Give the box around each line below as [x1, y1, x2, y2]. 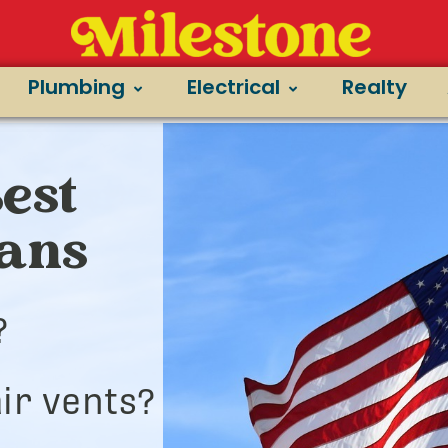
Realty [342, 73, 407, 102]
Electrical [187, 73, 280, 102]
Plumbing [28, 73, 125, 102]
